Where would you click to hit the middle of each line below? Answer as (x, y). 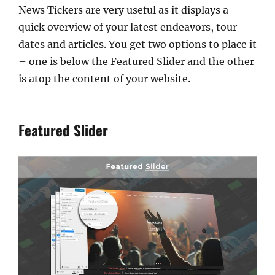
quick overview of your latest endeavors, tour (128, 27)
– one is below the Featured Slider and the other (136, 62)
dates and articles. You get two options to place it (137, 45)
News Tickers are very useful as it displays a (123, 10)
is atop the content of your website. (104, 79)
